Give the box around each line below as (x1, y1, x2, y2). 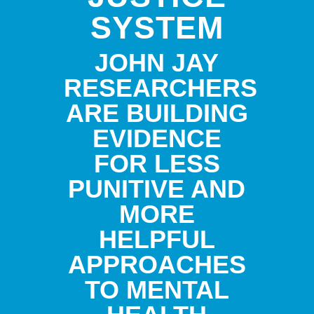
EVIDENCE (92, 123, 221, 153)
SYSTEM (90, 9, 224, 46)
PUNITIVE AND (68, 174, 246, 203)
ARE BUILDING (65, 98, 248, 128)
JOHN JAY (95, 48, 219, 77)
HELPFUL (98, 224, 215, 254)
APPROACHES (67, 250, 246, 279)
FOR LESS (93, 149, 220, 178)
